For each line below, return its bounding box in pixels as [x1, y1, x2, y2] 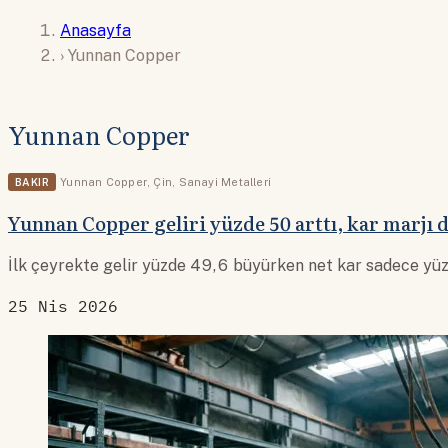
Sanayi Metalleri [178, 176, 272, 189]
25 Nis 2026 [8, 295, 118, 316]
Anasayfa [60, 20, 131, 40]
